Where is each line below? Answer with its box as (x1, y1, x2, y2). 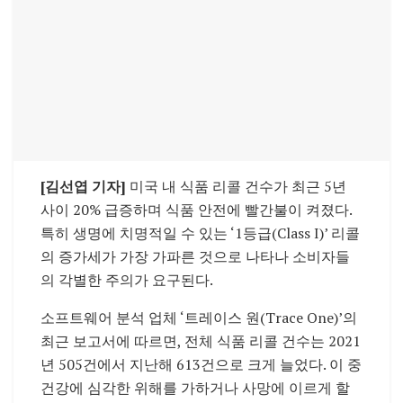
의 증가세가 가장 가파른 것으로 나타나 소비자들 (40, 246, 350, 267)
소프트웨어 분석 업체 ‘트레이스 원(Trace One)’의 (40, 308, 357, 328)
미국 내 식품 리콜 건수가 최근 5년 (126, 176, 346, 197)
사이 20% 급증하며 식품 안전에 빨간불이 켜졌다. (40, 200, 352, 220)
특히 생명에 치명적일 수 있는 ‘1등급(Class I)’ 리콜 (40, 223, 360, 244)
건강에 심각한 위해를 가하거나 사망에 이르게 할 (40, 378, 350, 399)
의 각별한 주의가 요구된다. (40, 270, 213, 291)
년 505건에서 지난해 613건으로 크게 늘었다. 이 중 (40, 354, 362, 375)
